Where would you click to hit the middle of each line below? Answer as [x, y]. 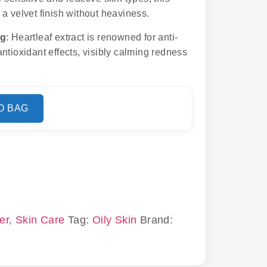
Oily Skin [114, 220]
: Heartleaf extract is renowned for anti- [92, 37]
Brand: [156, 220]
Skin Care [40, 220]
